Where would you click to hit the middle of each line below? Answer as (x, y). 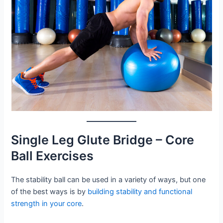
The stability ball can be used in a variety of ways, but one (109, 179)
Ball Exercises (53, 156)
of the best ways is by (50, 191)
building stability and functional (140, 191)
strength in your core (47, 203)
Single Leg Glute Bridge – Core (103, 140)
